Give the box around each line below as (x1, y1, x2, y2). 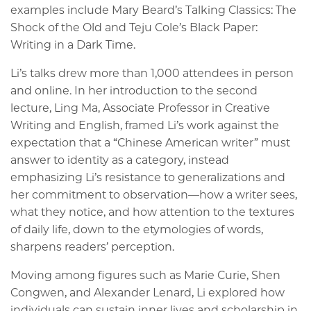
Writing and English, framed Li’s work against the (10, 118, 279, 132)
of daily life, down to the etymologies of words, (10, 222, 263, 236)
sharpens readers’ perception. (10, 239, 174, 253)
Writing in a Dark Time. (10, 37, 135, 51)
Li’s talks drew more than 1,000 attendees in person (10, 66, 294, 80)
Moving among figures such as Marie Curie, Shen (10, 268, 280, 282)
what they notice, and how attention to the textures (10, 205, 294, 219)
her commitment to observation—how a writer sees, (10, 187, 297, 201)
